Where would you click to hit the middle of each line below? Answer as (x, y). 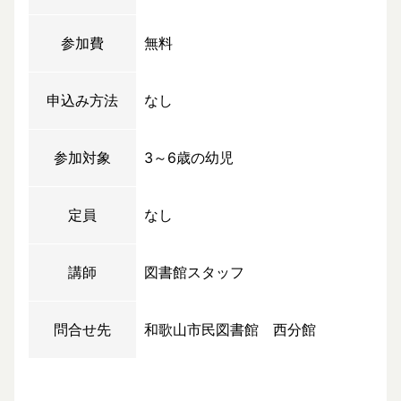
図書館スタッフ (194, 273)
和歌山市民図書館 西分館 (230, 330)
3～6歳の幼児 (189, 158)
